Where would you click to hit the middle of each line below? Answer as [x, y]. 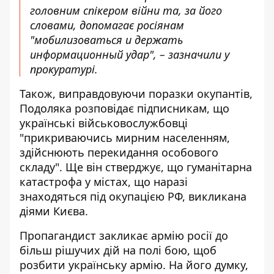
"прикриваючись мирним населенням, [125, 137]
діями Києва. [55, 211]
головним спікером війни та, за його [126, 10]
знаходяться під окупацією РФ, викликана [133, 196]
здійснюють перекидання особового [119, 152]
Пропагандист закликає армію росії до [124, 235]
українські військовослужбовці [104, 123]
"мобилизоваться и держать [106, 39]
